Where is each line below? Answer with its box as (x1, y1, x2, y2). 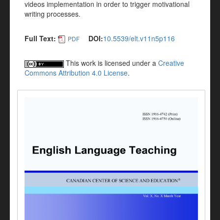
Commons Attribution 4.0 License (25, 68, 128, 78)
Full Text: (25, 33, 56, 43)
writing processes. (25, 9, 81, 19)
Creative (158, 58, 184, 68)
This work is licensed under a (64, 58, 158, 68)
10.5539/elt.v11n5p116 (103, 33, 175, 43)
